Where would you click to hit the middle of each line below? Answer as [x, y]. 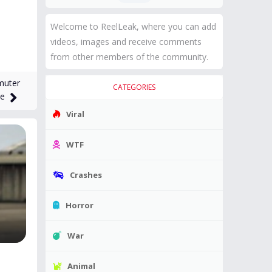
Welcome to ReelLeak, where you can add [133, 26]
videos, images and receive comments [126, 42]
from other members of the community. [129, 57]
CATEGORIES [134, 87]
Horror [80, 205]
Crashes [86, 175]
